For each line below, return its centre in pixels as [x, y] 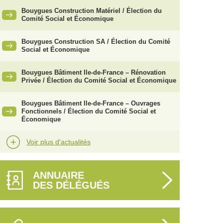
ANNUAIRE [58, 175]
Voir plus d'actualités [58, 142]
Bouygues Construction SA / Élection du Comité [96, 42]
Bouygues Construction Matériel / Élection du [92, 11]
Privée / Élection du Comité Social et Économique [99, 80]
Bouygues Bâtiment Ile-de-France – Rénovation [94, 72]
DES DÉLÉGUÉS [71, 185]
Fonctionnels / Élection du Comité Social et [89, 111]
